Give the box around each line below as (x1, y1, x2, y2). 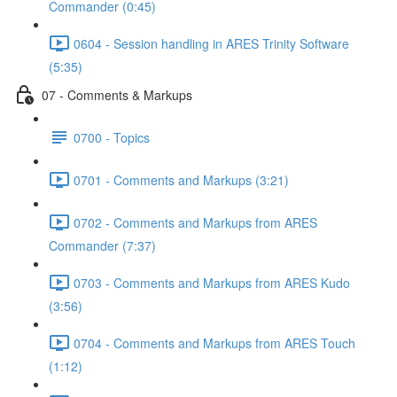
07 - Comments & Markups (42, 85, 192, 104)
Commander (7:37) (49, 237, 156, 254)
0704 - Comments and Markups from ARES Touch (74, 333, 355, 352)
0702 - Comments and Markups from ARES (74, 213, 317, 231)
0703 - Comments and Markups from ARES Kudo (74, 273, 350, 292)
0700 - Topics (74, 128, 150, 146)
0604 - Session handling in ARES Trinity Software (74, 34, 349, 52)
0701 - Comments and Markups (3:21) (74, 170, 289, 189)
